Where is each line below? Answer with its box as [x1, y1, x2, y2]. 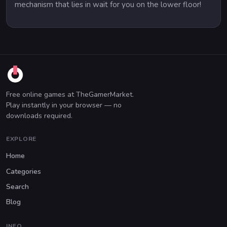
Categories [6, 166, 41, 176]
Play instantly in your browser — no [6, 100, 122, 110]
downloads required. [6, 110, 72, 121]
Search [6, 181, 29, 192]
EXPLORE [6, 135, 37, 143]
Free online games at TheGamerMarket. [6, 89, 134, 99]
